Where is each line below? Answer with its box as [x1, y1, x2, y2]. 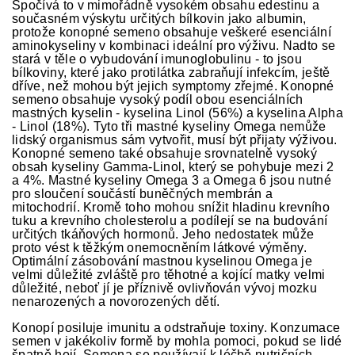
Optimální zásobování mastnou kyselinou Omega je [12, 254, 313, 268]
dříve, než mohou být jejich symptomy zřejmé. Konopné [12, 79, 334, 93]
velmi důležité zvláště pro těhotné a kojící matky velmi [12, 268, 326, 281]
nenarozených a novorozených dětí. [12, 295, 220, 308]
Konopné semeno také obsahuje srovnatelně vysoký [12, 147, 318, 160]
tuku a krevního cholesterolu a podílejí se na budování [12, 214, 328, 227]
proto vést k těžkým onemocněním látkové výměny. [12, 241, 307, 254]
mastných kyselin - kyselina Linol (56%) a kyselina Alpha [12, 106, 343, 120]
